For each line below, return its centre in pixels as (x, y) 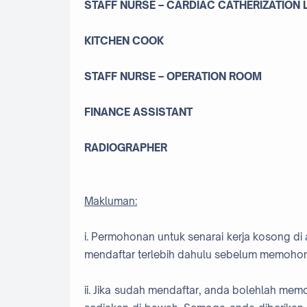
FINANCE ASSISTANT (138, 112)
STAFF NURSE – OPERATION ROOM (173, 76)
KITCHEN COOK (124, 40)
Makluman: (111, 201)
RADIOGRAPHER (126, 147)
